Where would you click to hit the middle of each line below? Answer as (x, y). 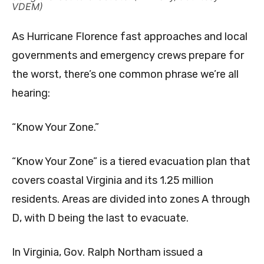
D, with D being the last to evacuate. (100, 218)
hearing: (31, 93)
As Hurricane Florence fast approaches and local (130, 37)
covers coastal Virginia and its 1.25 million (113, 181)
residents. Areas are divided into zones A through (131, 199)
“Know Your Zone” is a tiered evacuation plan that (131, 162)
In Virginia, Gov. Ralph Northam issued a (107, 253)
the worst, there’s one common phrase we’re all (125, 75)
